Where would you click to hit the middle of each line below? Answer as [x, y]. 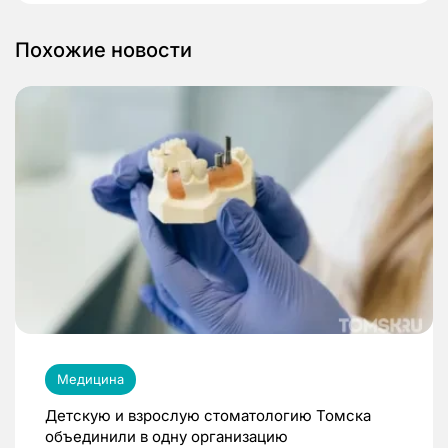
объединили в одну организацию [166, 436]
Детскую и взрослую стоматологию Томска [208, 415]
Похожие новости [103, 50]
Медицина [90, 378]
